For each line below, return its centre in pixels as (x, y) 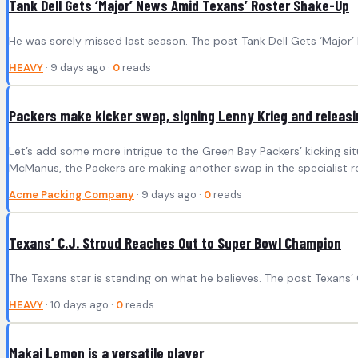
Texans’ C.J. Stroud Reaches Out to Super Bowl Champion (175, 243)
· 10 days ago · (80, 305)
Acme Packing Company (72, 195)
